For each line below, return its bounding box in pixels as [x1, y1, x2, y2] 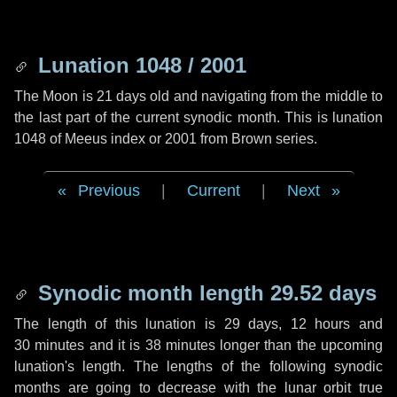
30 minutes [14, 338, 85, 353]
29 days [223, 316, 279, 331]
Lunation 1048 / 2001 [32, 53, 246, 77]
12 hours [290, 316, 351, 331]
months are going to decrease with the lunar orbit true [14, 380, 383, 395]
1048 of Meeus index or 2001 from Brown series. [14, 131, 317, 146]
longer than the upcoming [214, 338, 384, 353]
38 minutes [144, 338, 215, 353]
